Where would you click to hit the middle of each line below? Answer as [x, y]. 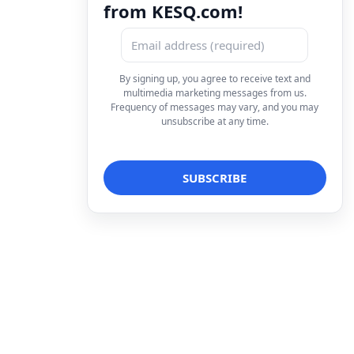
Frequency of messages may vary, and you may [215, 107]
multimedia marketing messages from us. [215, 92]
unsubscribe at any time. [215, 121]
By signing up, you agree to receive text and [215, 78]
